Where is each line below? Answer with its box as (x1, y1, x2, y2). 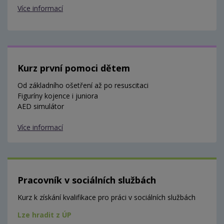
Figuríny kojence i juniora (17, 91, 98, 101)
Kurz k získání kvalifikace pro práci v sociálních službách (17, 192, 195, 202)
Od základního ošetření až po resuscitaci (17, 80, 148, 90)
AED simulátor (17, 101, 64, 111)
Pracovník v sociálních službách (17, 174, 156, 186)
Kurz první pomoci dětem (17, 62, 130, 74)
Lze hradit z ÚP (17, 210, 71, 220)
